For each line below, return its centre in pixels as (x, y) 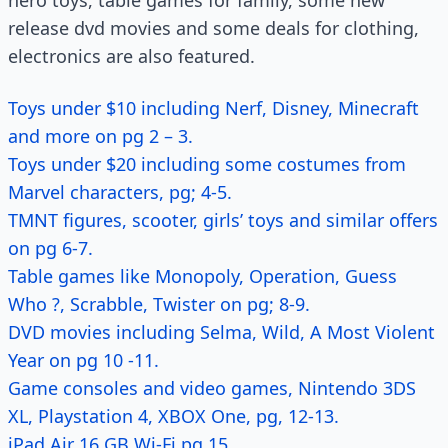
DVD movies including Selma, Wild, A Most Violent (221, 332)
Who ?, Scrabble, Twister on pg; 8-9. (159, 304)
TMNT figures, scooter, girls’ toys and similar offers (223, 220)
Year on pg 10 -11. (83, 360)
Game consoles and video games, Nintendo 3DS (212, 388)
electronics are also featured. (131, 56)
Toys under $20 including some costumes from (207, 164)
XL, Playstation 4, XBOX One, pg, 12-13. (173, 416)
